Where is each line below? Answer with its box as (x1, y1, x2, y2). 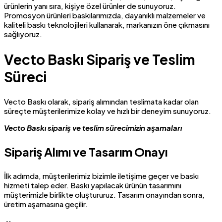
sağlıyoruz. (4, 29, 42, 39)
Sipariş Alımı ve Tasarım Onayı (4, 144, 167, 159)
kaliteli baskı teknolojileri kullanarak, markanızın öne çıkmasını (4, 20, 210, 30)
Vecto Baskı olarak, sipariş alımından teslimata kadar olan (4, 96, 199, 106)
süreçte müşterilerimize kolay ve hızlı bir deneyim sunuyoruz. (4, 106, 211, 115)
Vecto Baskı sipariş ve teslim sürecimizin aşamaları (4, 122, 182, 132)
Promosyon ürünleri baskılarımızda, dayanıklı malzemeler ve (4, 10, 206, 20)
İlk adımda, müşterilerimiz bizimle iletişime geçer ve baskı (4, 170, 199, 180)
